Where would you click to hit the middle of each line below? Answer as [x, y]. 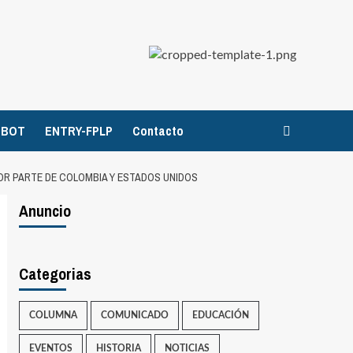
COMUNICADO [134, 315]
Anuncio [45, 211]
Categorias [55, 274]
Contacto [158, 131]
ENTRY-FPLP [79, 131]
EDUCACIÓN [220, 315]
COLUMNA [53, 315]
